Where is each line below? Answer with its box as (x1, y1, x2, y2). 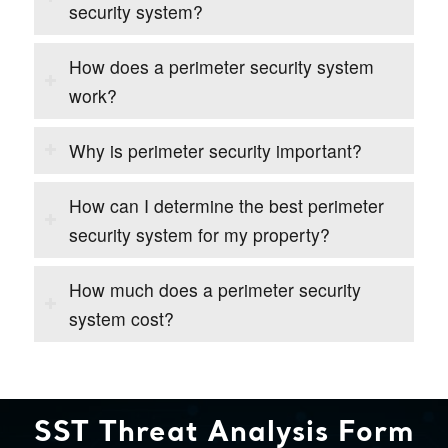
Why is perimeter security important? (68, 137, 362, 163)
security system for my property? (68, 221, 330, 247)
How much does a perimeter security (68, 276, 361, 302)
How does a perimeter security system (68, 53, 374, 79)
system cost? (68, 305, 174, 331)
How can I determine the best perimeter (68, 192, 384, 218)
